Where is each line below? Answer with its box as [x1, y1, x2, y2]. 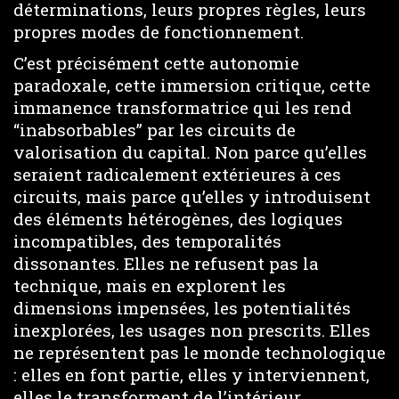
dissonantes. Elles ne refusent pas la [13, 251, 319, 274]
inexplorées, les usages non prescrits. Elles [13, 318, 370, 341]
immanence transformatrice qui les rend [13, 95, 352, 118]
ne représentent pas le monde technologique [13, 340, 386, 363]
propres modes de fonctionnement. [13, 20, 304, 43]
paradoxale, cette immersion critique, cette [13, 73, 370, 96]
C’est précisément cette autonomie [13, 51, 299, 74]
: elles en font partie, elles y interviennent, [13, 362, 370, 386]
